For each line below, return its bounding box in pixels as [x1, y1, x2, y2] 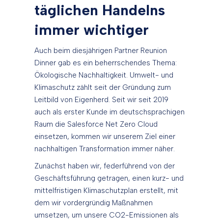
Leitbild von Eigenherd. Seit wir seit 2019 [34, 95, 168, 105]
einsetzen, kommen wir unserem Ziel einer [34, 132, 175, 141]
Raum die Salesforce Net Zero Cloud [34, 120, 158, 129]
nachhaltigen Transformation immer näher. [34, 144, 175, 154]
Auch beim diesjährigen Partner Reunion [34, 46, 167, 55]
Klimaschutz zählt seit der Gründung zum [34, 83, 171, 92]
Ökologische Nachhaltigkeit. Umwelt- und [34, 71, 173, 80]
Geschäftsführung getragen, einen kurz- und [34, 174, 184, 183]
